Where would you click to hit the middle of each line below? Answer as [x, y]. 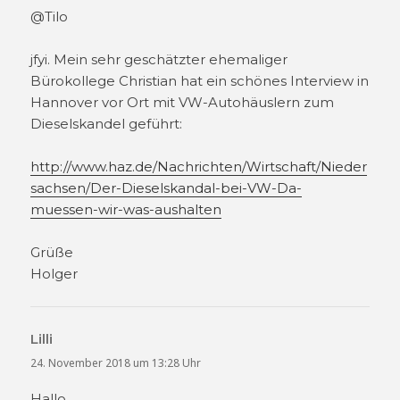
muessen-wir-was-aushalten [126, 209]
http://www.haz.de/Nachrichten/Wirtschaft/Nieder [199, 166]
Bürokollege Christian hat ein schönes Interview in [200, 80]
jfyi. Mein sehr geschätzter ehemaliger [159, 59]
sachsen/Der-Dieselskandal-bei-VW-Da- [167, 187]
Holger [54, 273]
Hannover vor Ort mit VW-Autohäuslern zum [183, 102]
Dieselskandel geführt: [107, 123]
